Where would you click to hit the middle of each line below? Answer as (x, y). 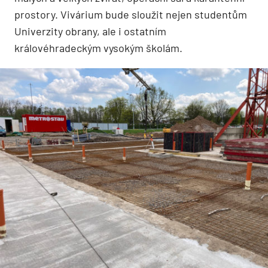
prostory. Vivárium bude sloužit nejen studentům (131, 14)
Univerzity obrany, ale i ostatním (90, 31)
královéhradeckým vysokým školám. (98, 48)
